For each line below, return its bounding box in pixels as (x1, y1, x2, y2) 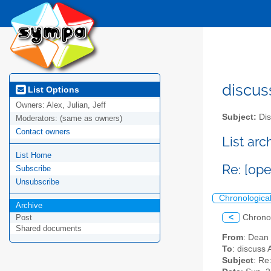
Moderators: (16, 114, 60, 123)
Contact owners (16, 127, 70, 137)
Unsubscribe (16, 177, 59, 187)
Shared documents (16, 224, 82, 233)
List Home (16, 151, 51, 160)
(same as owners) (60, 114, 122, 123)
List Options (25, 84, 79, 94)
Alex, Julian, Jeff (47, 100, 106, 110)
